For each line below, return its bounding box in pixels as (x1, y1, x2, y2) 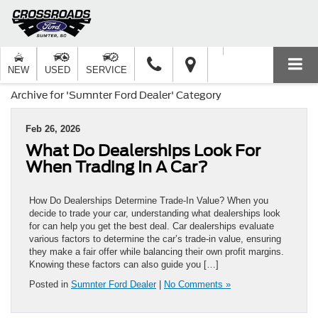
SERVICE (86, 65, 127, 75)
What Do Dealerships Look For (26, 141, 261, 160)
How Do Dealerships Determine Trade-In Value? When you (29, 194, 268, 206)
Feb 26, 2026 (26, 123, 80, 134)
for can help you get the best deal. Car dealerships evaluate (29, 220, 274, 231)
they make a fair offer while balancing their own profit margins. (29, 246, 284, 257)
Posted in (29, 278, 71, 290)
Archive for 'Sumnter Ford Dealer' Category (11, 89, 221, 101)
